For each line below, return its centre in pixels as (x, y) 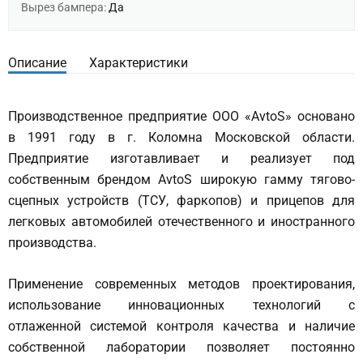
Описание (37, 63)
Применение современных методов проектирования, (181, 284)
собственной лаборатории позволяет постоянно (181, 347)
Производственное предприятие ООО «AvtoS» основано (181, 116)
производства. (52, 243)
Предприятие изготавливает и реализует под (181, 158)
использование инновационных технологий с (181, 305)
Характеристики (139, 63)
